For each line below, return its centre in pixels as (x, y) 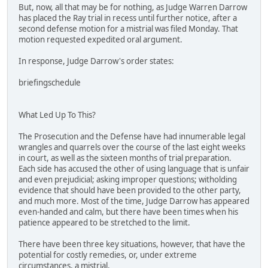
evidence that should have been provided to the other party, (130, 191)
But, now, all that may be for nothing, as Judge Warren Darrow (133, 7)
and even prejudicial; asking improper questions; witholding (128, 180)
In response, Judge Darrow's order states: (96, 61)
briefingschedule (50, 83)
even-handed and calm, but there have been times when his (128, 212)
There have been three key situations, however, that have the (132, 244)
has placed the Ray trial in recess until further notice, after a (128, 18)
